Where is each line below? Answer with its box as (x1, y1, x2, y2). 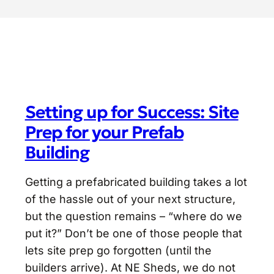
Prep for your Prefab (24, 122, 183, 144)
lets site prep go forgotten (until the (24, 244, 212, 257)
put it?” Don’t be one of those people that (24, 227, 242, 240)
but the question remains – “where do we (24, 210, 242, 223)
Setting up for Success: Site (24, 102, 239, 124)
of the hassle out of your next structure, (24, 193, 235, 206)
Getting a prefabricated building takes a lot (24, 176, 247, 189)
